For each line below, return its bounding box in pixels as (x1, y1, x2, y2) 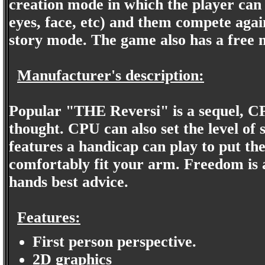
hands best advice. (9, 173, 128, 190)
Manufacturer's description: (17, 67, 204, 84)
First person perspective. (33, 232, 196, 250)
